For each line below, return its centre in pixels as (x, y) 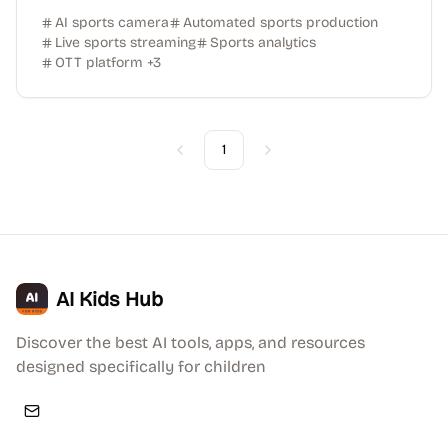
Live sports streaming (125, 42)
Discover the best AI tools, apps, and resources (190, 342)
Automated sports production (280, 22)
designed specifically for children (141, 366)
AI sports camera (112, 22)
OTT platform (99, 62)
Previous (206, 158)
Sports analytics (263, 42)
